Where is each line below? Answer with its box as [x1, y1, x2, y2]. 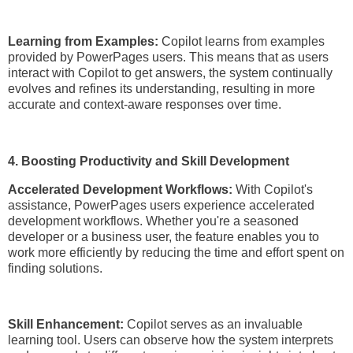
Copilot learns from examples [158, 35, 325, 49]
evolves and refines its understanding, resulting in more [8, 82, 315, 96]
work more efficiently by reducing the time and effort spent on [8, 245, 344, 259]
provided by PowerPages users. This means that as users [8, 50, 329, 65]
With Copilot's [232, 182, 313, 196]
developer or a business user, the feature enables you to [8, 229, 319, 243]
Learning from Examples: [8, 35, 158, 49]
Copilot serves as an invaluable [127, 318, 303, 332]
